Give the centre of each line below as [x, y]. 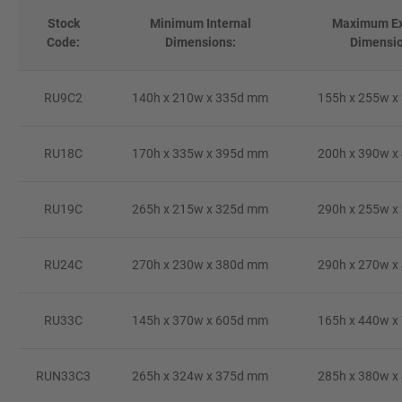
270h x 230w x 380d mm [200, 264]
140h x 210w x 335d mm [200, 97]
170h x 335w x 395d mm [200, 153]
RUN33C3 [63, 376]
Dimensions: [200, 42]
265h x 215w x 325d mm [200, 209]
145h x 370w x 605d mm [200, 320]
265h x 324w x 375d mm [200, 376]
